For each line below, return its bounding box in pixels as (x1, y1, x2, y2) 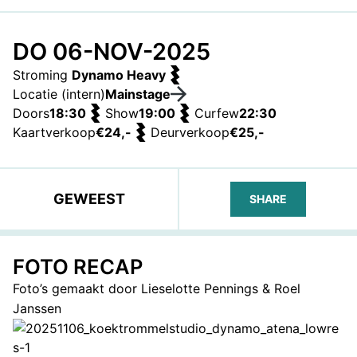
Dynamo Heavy (72, 67, 166, 83)
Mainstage (105, 86, 171, 102)
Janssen (13, 300, 61, 316)
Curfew (194, 105, 239, 121)
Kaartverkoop (13, 124, 96, 140)
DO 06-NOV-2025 (13, 37, 210, 65)
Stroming (13, 67, 72, 83)
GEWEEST (53, 190, 125, 207)
